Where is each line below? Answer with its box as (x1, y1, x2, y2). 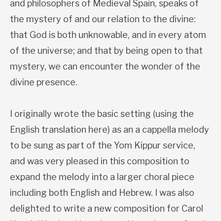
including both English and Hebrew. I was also (10, 187, 194, 198)
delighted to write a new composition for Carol (10, 203, 203, 214)
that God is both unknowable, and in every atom (10, 30, 206, 40)
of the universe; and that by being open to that (10, 45, 203, 56)
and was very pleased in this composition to (10, 156, 189, 167)
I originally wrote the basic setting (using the (10, 109, 194, 119)
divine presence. (10, 77, 77, 88)
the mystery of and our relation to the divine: (10, 14, 196, 25)
